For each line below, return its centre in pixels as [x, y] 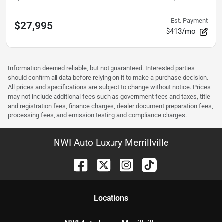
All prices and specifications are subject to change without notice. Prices [109, 87]
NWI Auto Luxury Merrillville [111, 143]
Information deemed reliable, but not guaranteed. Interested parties [101, 68]
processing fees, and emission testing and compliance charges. [97, 115]
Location [109, 198]
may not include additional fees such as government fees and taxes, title [109, 97]
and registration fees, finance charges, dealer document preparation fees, [111, 106]
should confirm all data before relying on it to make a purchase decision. [108, 78]
